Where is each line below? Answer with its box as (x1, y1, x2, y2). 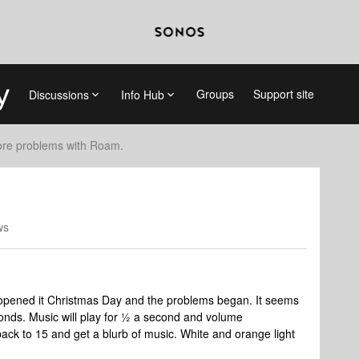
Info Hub (120, 86, 164, 103)
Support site (252, 86, 314, 102)
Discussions (28, 86, 89, 103)
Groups (196, 86, 234, 102)
